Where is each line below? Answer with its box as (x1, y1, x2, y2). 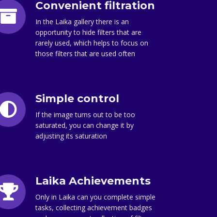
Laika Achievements (35, 174, 151, 187)
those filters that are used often (35, 49, 135, 58)
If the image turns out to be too (35, 110, 135, 119)
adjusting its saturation (35, 131, 107, 140)
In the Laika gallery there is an (35, 17, 129, 26)
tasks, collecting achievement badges (35, 203, 152, 212)
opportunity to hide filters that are (35, 28, 141, 37)
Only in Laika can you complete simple (35, 192, 155, 201)
